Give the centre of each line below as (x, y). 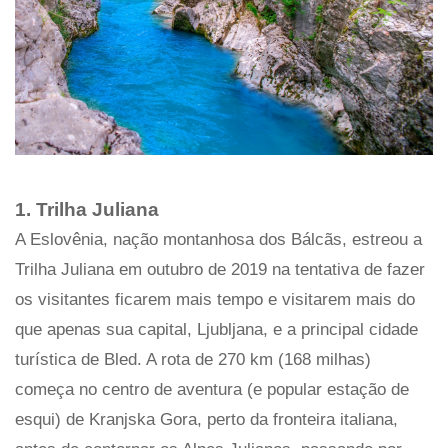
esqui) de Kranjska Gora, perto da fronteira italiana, (206, 420)
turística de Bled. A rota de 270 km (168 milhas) (193, 360)
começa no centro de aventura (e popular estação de (212, 390)
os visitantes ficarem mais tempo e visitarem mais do (215, 300)
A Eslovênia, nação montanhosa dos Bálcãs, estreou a (218, 240)
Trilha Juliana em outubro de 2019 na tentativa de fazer (220, 270)
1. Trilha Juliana (87, 210)
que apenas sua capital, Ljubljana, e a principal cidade (216, 330)
